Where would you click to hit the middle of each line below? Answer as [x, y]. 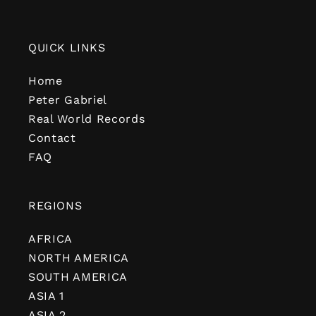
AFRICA [51, 239]
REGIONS [55, 206]
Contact [52, 138]
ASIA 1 [47, 296]
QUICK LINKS [67, 48]
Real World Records [87, 119]
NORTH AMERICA [79, 258]
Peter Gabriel [68, 100]
